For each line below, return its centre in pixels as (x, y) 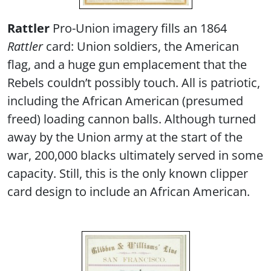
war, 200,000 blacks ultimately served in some (135, 155)
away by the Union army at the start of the (125, 136)
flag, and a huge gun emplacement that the (127, 64)
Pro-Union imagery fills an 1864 (138, 28)
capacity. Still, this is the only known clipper (128, 173)
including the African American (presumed (125, 100)
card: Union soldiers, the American (141, 46)
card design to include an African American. (129, 191)
